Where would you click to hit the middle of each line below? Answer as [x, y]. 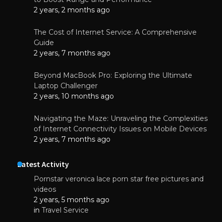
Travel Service [65, 210]
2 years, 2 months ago [72, 10]
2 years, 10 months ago [74, 96]
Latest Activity [43, 164]
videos [45, 189]
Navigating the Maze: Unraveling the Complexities [121, 118]
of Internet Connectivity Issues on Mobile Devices [120, 129]
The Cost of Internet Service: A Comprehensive [115, 32]
